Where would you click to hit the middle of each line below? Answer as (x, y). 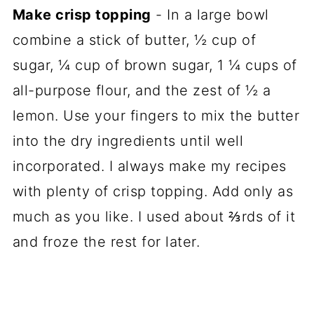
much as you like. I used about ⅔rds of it (154, 216)
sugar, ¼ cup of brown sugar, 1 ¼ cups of (155, 65)
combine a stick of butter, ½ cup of (134, 40)
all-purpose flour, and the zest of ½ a (142, 90)
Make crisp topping (82, 14)
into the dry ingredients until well (128, 141)
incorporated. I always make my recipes (149, 166)
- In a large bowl (210, 14)
